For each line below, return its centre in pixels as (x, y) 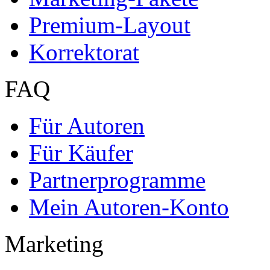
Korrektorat (84, 52)
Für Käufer (81, 153)
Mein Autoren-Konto (129, 207)
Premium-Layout (110, 25)
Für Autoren (87, 126)
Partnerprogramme (117, 180)
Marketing (54, 244)
